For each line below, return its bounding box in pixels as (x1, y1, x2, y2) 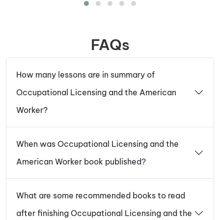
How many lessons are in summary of (16, 70, 155, 80)
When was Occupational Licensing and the (16, 139, 179, 149)
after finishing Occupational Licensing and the (16, 208, 192, 219)
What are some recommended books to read (16, 191, 185, 201)
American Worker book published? (16, 157, 146, 167)
